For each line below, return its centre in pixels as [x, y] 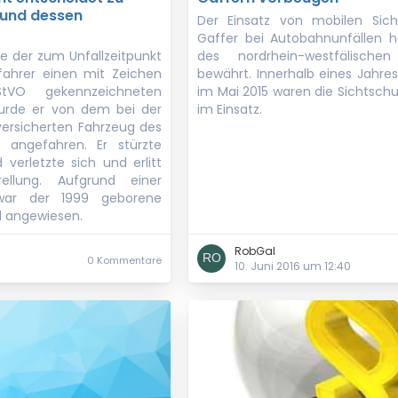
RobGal [255, 251]
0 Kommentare [124, 260]
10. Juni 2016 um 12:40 [293, 266]
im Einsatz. [230, 109]
